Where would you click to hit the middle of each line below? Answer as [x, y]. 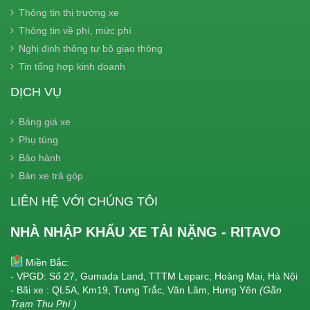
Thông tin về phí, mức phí [75, 30]
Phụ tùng [38, 139]
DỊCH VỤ [36, 92]
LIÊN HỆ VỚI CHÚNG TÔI [84, 201]
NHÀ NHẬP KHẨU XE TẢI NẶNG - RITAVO [146, 231]
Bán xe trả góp [51, 175]
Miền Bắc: [47, 262]
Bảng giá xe [45, 121]
